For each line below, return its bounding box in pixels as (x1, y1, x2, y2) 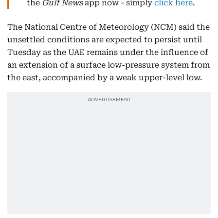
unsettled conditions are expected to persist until (7, 35, 202, 44)
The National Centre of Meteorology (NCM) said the (7, 22, 210, 32)
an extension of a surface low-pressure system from (7, 60, 210, 70)
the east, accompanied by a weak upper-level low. (7, 73, 202, 82)
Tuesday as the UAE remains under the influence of (7, 48, 208, 57)
